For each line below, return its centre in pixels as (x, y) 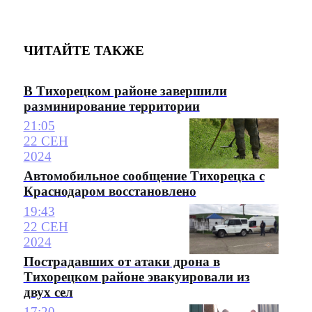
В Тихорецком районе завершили (125, 91)
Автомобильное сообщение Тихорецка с (144, 176)
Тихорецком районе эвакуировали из (136, 276)
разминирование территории (111, 106)
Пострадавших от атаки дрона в (122, 261)
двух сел (48, 292)
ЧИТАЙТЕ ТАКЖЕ (84, 51)
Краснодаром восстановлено (110, 192)
